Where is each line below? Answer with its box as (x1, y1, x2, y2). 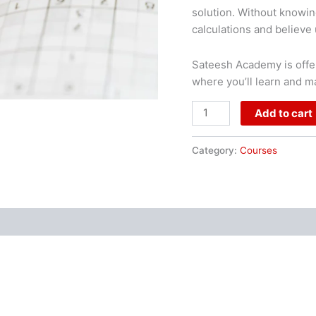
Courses (240, 144, 277, 156)
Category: (192, 144, 240, 156)
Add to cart (255, 106, 313, 120)
